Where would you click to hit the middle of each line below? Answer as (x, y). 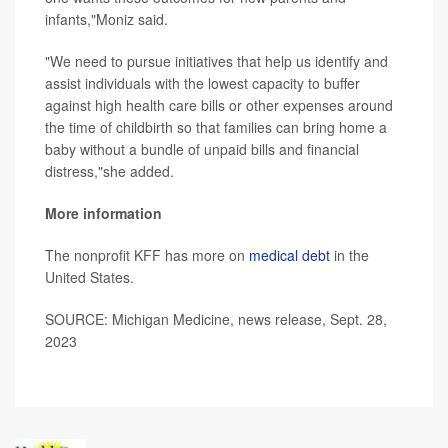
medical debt (289, 255)
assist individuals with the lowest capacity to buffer (202, 83)
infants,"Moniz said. (106, 19)
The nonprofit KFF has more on (147, 255)
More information (103, 213)
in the (349, 255)
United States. (89, 277)
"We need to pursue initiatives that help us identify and (216, 61)
